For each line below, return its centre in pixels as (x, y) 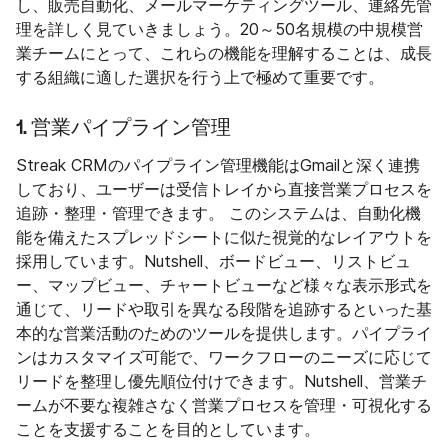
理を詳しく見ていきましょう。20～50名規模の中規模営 (219, 30)
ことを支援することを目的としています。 (168, 430)
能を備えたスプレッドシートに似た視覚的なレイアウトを (224, 238)
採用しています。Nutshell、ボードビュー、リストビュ (213, 262)
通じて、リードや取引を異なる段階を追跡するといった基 (224, 310)
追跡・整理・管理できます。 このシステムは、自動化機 (218, 214)
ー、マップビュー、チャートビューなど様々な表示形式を (224, 286)
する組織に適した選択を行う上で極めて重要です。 (200, 78)
